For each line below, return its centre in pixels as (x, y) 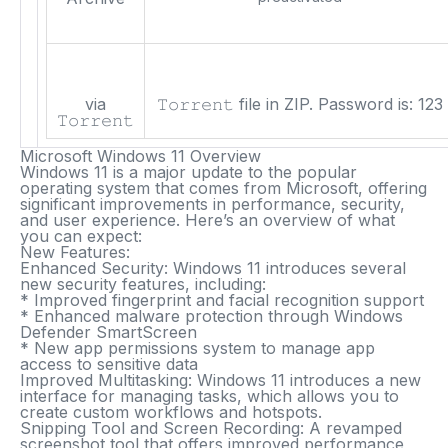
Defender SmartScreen (108, 332)
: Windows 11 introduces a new (304, 380)
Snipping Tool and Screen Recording (160, 428)
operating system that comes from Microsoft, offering (223, 188)
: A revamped (351, 428)
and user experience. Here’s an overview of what (207, 220)
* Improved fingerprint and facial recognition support (222, 300)
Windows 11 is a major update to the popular (188, 172)
